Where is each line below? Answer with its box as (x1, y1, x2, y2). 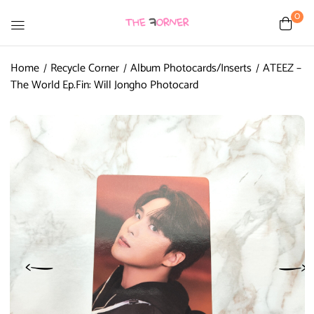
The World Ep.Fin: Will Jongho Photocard (11, 76, 198, 95)
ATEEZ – (263, 59, 301, 78)
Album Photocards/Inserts (130, 59, 252, 78)
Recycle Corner (50, 59, 119, 78)
